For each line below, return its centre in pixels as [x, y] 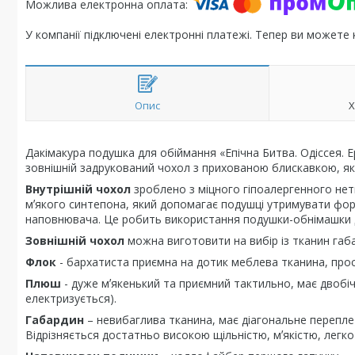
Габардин [55, 320]
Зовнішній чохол [75, 240]
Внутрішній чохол [78, 189]
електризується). [71, 298]
